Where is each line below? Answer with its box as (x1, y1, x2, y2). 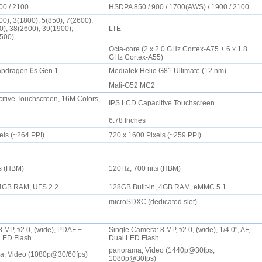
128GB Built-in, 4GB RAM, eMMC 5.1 (108, 183, 230, 191)
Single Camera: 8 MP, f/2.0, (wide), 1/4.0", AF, (108, 226, 250, 234)
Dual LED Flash (108, 234, 163, 242)
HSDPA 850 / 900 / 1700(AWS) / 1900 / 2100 (108, 3, 253, 11)
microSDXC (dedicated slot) (108, 198, 201, 206)
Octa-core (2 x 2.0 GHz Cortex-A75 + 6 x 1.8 (108, 45, 247, 53)
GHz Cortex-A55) (108, 53, 167, 61)
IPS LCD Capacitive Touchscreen (108, 99, 218, 107)
